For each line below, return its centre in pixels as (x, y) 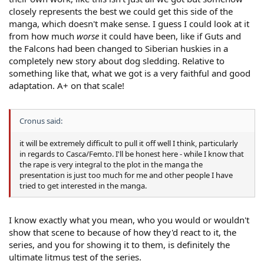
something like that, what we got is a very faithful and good (130, 73)
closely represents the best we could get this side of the (121, 11)
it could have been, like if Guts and (170, 36)
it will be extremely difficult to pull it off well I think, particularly (129, 143)
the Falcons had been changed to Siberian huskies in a (118, 49)
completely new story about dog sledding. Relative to (117, 61)
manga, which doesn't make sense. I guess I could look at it (129, 24)
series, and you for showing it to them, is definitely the (119, 245)
